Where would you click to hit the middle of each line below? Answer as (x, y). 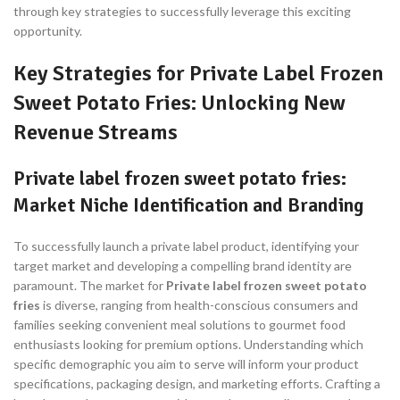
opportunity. (48, 31)
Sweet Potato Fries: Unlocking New (179, 103)
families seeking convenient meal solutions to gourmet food (179, 325)
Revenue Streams (96, 133)
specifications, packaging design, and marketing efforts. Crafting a (197, 384)
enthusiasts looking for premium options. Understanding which (188, 345)
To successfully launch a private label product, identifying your (186, 246)
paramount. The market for (90, 286)
